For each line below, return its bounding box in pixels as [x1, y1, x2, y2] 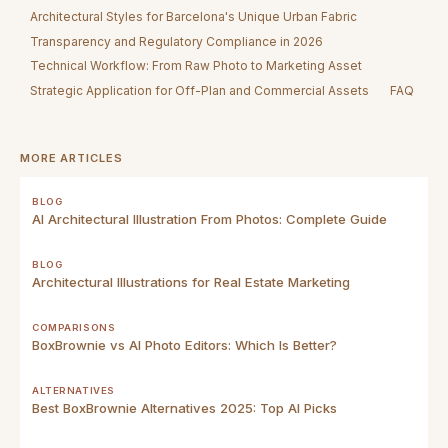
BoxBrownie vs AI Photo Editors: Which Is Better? [32, 336, 337, 353]
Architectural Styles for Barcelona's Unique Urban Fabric [30, 8, 358, 24]
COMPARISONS [32, 321, 116, 333]
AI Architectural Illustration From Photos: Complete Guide [32, 210, 387, 227]
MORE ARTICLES [20, 150, 123, 165]
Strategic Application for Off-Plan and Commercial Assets [30, 82, 370, 98]
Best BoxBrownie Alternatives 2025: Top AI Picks [32, 399, 337, 416]
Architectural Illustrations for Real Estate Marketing [32, 273, 350, 290]
